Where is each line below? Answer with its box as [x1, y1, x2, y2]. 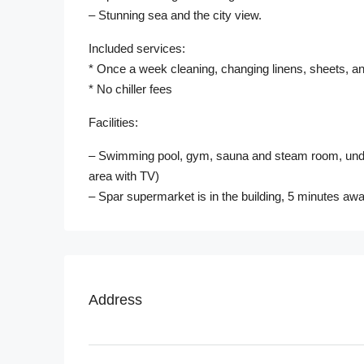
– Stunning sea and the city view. [89, 8, 262, 23]
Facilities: [89, 115, 138, 130]
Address [89, 291, 142, 308]
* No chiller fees [89, 82, 172, 97]
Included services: [89, 41, 185, 56]
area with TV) [89, 169, 159, 184]
